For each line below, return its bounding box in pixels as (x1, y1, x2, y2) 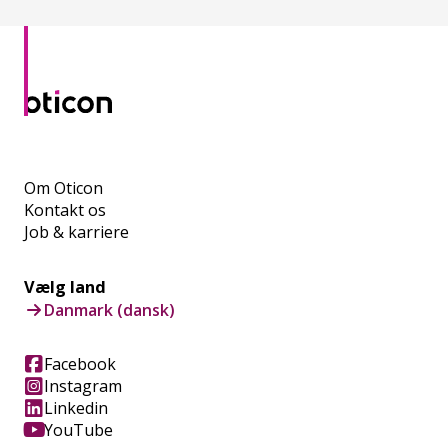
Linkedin (44, 396, 108, 419)
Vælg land (24, 275, 106, 298)
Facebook (44, 352, 116, 375)
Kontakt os (24, 198, 106, 221)
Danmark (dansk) (44, 298, 175, 321)
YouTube (44, 418, 113, 441)
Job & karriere (24, 220, 129, 243)
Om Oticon (24, 176, 103, 199)
